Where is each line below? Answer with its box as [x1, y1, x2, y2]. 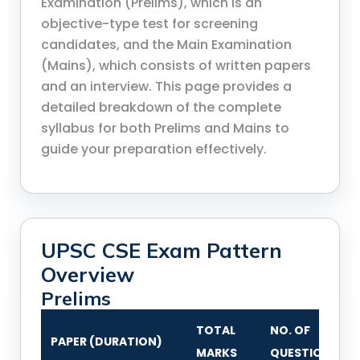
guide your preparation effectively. [41, 140, 267, 159]
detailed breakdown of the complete [41, 98, 281, 117]
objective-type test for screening [41, 14, 258, 34]
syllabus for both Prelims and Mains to [41, 119, 289, 138]
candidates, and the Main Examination [41, 35, 292, 55]
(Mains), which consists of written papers [41, 56, 311, 76]
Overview [41, 262, 134, 288]
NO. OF [270, 322, 310, 339]
